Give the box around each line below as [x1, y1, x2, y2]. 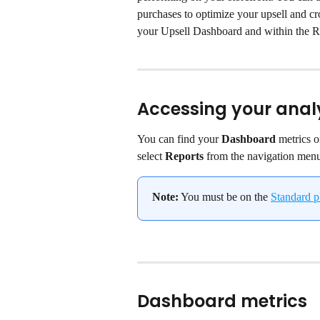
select [137, 149, 165, 162]
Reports [165, 149, 204, 162]
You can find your [137, 132, 221, 145]
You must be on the [179, 190, 271, 203]
